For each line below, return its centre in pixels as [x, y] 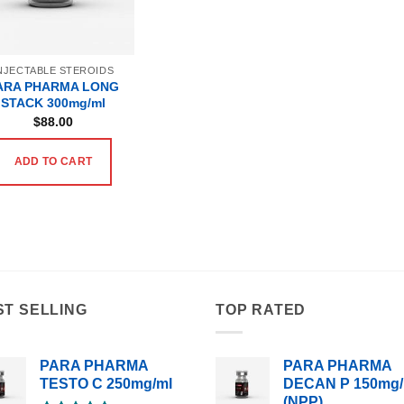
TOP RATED [261, 310]
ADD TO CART [53, 162]
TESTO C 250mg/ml [106, 383]
